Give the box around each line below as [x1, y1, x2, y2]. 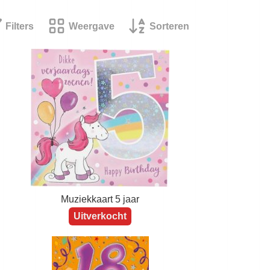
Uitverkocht [74, 211, 127, 222]
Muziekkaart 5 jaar [61, 194, 139, 205]
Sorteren [149, 21, 189, 32]
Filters [5, 21, 34, 32]
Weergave [69, 21, 115, 32]
